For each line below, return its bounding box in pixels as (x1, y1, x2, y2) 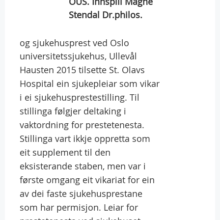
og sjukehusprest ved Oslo (20, 36, 129, 49)
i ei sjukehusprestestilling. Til (20, 91, 139, 103)
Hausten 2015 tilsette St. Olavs (20, 63, 145, 76)
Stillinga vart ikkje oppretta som (20, 132, 150, 144)
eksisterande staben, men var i (20, 160, 146, 172)
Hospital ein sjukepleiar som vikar (20, 77, 160, 89)
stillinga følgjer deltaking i (20, 105, 126, 117)
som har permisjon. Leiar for (20, 201, 138, 213)
